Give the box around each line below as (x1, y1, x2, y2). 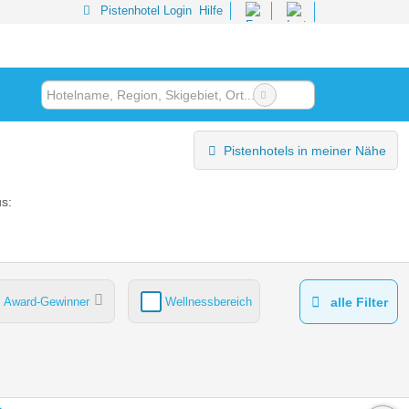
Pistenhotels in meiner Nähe (223, 143, 386, 158)
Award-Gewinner (4, 295, 90, 309)
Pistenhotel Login (96, 4, 192, 17)
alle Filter (330, 296, 388, 310)
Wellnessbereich (164, 295, 252, 309)
